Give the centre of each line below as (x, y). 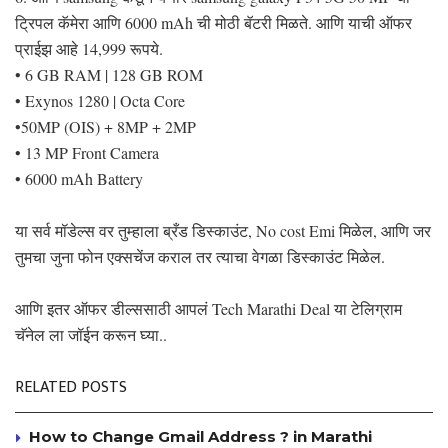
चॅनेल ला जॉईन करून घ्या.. (91, 334)
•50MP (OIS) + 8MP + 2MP (105, 126)
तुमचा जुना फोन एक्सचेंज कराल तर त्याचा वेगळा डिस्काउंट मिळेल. (200, 256)
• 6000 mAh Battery (79, 178)
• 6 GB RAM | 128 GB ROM (109, 74)
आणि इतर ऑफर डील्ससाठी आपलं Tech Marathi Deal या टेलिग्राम (208, 308)
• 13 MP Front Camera (87, 152)
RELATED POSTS (71, 387)
